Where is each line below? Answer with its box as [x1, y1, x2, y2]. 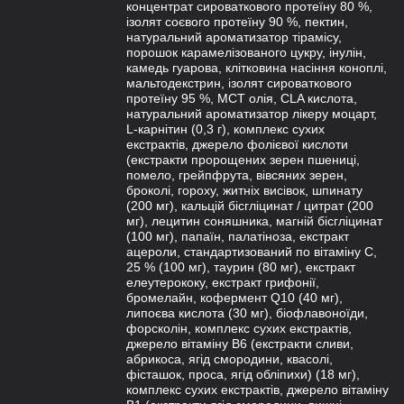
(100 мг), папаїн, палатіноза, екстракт [126, 229, 349, 243]
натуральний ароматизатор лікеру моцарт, [126, 106, 377, 121]
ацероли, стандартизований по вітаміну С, [126, 244, 377, 259]
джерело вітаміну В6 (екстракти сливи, [126, 336, 353, 351]
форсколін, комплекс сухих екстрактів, [126, 321, 352, 335]
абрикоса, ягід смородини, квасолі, [126, 352, 333, 366]
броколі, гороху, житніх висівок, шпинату [126, 183, 363, 197]
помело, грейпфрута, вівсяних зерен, [126, 168, 347, 182]
